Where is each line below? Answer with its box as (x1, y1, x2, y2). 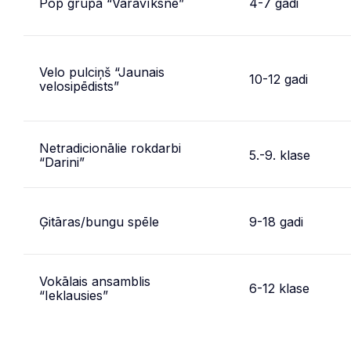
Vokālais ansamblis (39, 273, 150, 289)
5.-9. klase (249, 147, 310, 163)
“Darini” (39, 154, 85, 170)
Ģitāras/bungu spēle (39, 214, 159, 230)
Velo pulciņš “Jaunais (39, 64, 165, 80)
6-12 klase (249, 280, 309, 296)
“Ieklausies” (39, 288, 108, 303)
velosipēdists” (39, 78, 119, 94)
